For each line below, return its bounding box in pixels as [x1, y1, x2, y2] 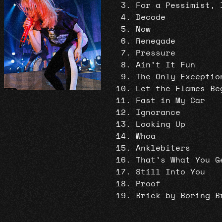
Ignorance [136, 108, 180, 116]
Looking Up [136, 120, 185, 128]
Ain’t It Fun [136, 60, 195, 69]
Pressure [136, 49, 175, 57]
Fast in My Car [136, 96, 205, 105]
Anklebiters [136, 144, 190, 152]
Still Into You [136, 167, 205, 176]
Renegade [136, 37, 175, 45]
